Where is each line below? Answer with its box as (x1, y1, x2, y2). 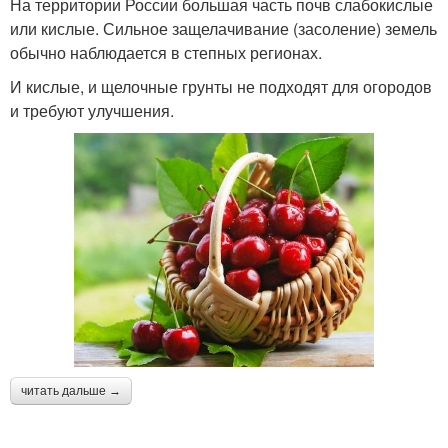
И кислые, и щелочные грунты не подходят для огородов (10, 75, 432, 99)
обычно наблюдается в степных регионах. (10, 41, 322, 65)
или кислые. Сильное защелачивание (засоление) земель (10, 17, 437, 41)
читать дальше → (21, 384, 121, 399)
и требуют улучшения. (10, 99, 174, 123)
